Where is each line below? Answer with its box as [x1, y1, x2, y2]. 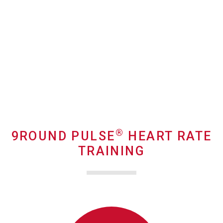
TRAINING [78, 144, 145, 159]
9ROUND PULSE [11, 129, 115, 144]
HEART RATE [123, 129, 212, 144]
